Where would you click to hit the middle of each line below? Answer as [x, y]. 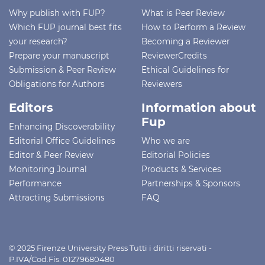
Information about [199, 107]
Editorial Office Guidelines [62, 140]
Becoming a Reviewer [185, 41]
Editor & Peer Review [51, 155]
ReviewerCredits [174, 55]
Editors [31, 107]
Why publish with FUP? [57, 13]
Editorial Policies [176, 155]
